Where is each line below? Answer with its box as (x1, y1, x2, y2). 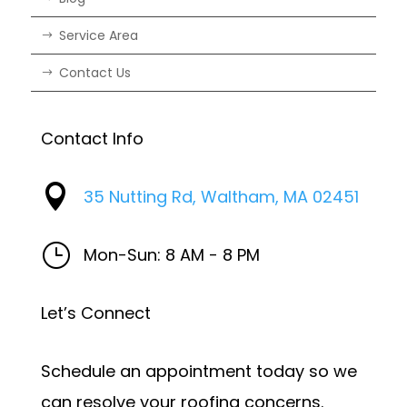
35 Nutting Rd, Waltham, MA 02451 (83, 185, 359, 208)
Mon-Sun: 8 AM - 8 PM (83, 243, 260, 266)
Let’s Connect (40, 302, 151, 324)
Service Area (58, 26, 138, 45)
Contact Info (40, 127, 144, 150)
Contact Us (58, 64, 131, 82)
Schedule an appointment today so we (40, 360, 357, 382)
